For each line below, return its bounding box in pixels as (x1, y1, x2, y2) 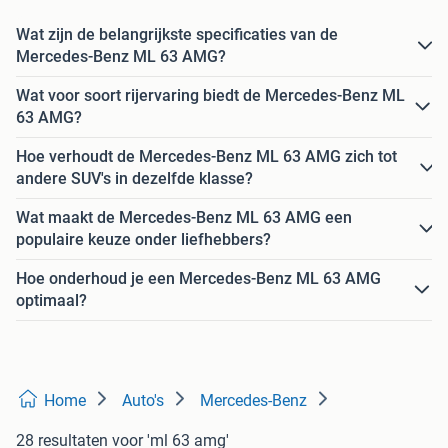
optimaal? (16, 291, 87, 311)
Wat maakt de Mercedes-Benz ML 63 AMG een (16, 208, 352, 228)
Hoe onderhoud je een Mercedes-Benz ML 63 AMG (16, 269, 381, 289)
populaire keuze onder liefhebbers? (16, 230, 271, 250)
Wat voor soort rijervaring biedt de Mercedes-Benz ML (16, 86, 405, 106)
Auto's (122, 391, 164, 411)
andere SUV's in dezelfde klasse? (16, 169, 253, 189)
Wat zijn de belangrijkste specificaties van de (16, 25, 338, 45)
